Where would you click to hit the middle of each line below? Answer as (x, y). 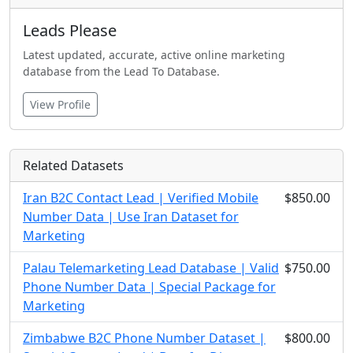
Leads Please (70, 30)
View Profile (60, 104)
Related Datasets (73, 165)
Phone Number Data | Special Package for (149, 287)
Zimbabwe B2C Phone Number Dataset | (144, 338)
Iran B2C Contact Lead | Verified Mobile (141, 198)
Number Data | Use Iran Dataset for (131, 217)
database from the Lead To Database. (121, 71)
